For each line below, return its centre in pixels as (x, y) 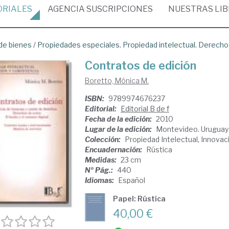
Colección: (103, 139)
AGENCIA (66, 9)
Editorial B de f (145, 109)
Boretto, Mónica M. (117, 81)
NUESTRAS (191, 9)
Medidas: (101, 160)
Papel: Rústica (139, 199)
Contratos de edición (140, 65)
